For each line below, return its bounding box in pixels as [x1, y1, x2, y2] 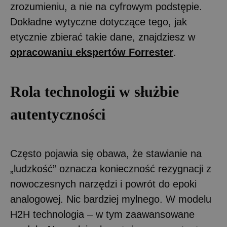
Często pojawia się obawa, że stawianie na [10, 147, 202, 159]
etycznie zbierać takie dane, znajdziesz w [10, 31, 195, 43]
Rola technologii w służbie [10, 83, 179, 100]
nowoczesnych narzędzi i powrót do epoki [10, 178, 197, 190]
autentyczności [10, 105, 105, 123]
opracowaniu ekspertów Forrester [10, 46, 173, 58]
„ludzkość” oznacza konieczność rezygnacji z [10, 163, 211, 174]
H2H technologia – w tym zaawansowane [10, 208, 195, 220]
